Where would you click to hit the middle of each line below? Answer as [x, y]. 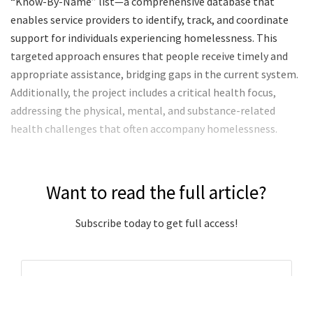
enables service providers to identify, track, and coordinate [150, 19]
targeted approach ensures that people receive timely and [149, 56]
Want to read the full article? [156, 192]
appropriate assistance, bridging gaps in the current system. [154, 74]
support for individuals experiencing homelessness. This [144, 37]
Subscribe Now [156, 293]
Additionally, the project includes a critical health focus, [143, 92]
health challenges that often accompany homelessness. [144, 128]
